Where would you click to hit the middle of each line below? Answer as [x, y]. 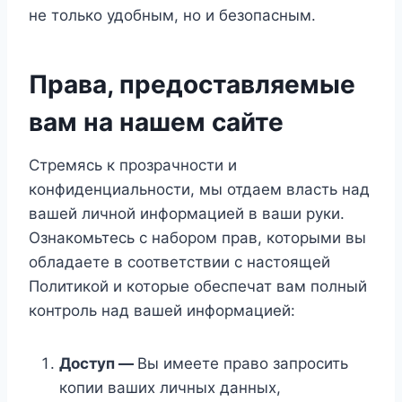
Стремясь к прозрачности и [133, 165]
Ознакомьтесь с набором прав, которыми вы [197, 238]
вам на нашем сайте [156, 122]
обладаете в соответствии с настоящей [179, 262]
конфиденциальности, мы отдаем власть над [199, 189]
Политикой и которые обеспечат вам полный [198, 286]
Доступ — [98, 363]
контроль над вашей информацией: [162, 310]
